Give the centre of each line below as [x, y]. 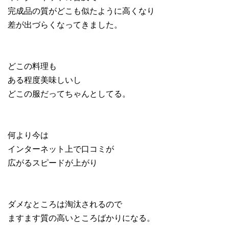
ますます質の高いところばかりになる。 [81, 217]
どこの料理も [32, 66]
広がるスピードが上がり [53, 162]
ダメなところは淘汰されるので [65, 204]
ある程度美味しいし [44, 79]
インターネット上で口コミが [61, 148]
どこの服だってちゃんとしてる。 [69, 93]
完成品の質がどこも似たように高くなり [81, 10]
